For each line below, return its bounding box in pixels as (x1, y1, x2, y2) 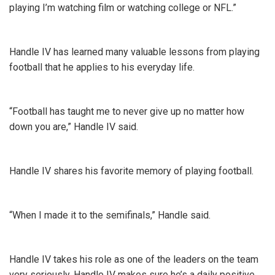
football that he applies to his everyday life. (9, 61, 197, 73)
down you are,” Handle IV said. (9, 121, 141, 133)
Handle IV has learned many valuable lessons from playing (9, 46, 260, 58)
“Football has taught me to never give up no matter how (9, 106, 244, 117)
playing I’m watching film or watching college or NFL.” (9, 2, 236, 14)
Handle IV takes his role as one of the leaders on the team (9, 254, 258, 265)
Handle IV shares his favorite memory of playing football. (9, 165, 254, 177)
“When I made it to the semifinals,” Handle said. (9, 209, 213, 221)
